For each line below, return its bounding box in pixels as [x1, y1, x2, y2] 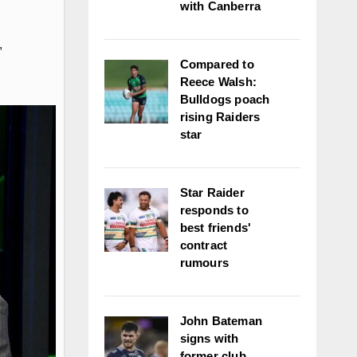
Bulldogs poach [179, 92, 270, 106]
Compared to [179, 57, 254, 71]
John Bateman [179, 314, 262, 328]
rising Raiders [179, 110, 261, 124]
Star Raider [179, 186, 245, 199]
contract [179, 238, 228, 252]
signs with [179, 331, 239, 345]
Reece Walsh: [179, 75, 257, 88]
